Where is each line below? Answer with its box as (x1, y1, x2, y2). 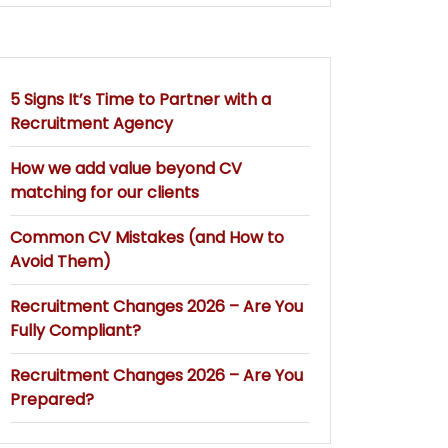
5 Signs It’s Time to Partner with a (10, 87, 272, 111)
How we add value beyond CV (10, 156, 243, 180)
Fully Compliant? (10, 318, 142, 342)
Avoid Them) (10, 249, 112, 273)
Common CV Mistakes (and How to (10, 225, 285, 249)
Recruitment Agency (10, 111, 174, 135)
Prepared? (10, 387, 95, 411)
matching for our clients (10, 180, 200, 204)
